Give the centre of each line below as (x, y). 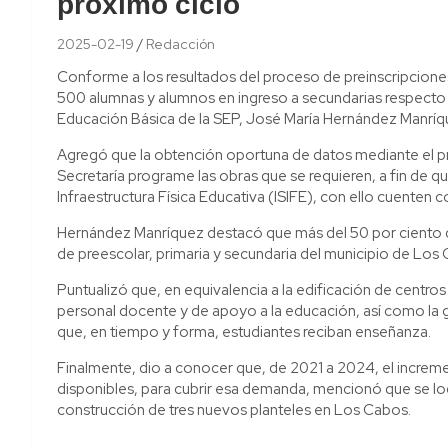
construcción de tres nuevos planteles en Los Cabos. (234, 409)
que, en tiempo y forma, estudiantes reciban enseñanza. (244, 331)
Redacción (180, 43)
